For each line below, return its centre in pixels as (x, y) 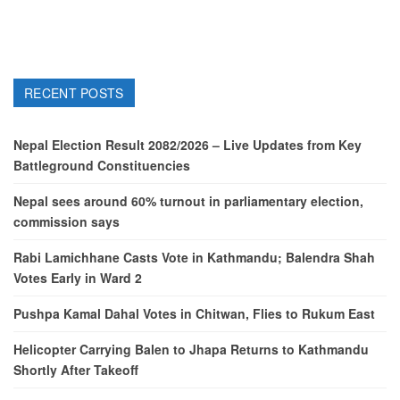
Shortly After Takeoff (76, 370)
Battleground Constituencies (102, 166)
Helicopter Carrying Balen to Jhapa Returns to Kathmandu (191, 350)
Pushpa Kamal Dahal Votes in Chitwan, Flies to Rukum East (194, 314)
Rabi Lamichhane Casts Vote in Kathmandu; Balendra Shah (194, 258)
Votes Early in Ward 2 (78, 278)
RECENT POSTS (74, 92)
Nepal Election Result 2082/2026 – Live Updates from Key (187, 145)
